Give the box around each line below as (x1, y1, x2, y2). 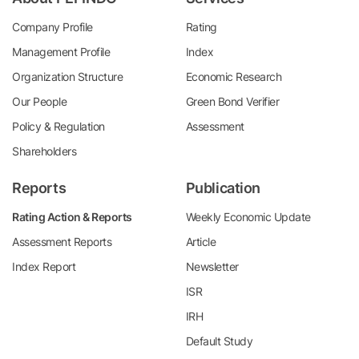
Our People (12, 95, 67, 108)
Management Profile (12, 45, 110, 58)
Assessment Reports (12, 235, 111, 248)
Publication (185, 179, 261, 196)
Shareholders (12, 144, 76, 158)
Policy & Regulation (12, 119, 105, 133)
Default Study (185, 334, 252, 348)
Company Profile (12, 20, 93, 34)
